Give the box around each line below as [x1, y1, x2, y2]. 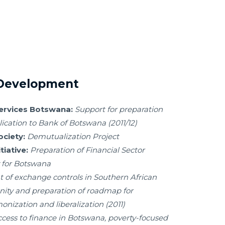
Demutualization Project [27, 131, 119, 141]
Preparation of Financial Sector [30, 145, 145, 155]
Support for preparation [75, 104, 163, 114]
